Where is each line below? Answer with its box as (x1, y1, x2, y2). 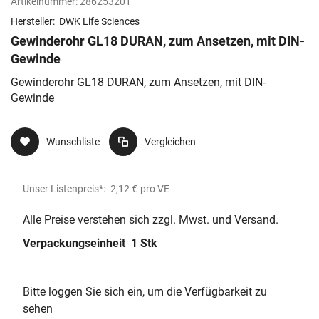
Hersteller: (11, 16, 57, 28)
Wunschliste (46, 136, 100, 148)
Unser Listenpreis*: (23, 183, 108, 195)
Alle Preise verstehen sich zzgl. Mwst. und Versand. (23, 213, 278, 227)
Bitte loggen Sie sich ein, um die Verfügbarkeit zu (23, 285, 267, 299)
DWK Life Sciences (59, 16, 140, 28)
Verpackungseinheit (23, 236, 128, 251)
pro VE (140, 183, 169, 195)
